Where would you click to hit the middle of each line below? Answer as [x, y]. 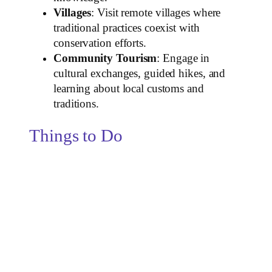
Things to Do [76, 136]
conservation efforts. [100, 43]
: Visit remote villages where [156, 13]
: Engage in [183, 59]
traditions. [76, 104]
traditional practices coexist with [127, 28]
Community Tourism [105, 59]
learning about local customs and [129, 89]
